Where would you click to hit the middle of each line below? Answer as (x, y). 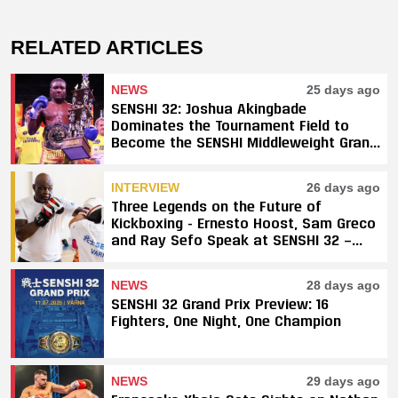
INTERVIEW (145, 187)
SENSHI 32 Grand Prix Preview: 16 (220, 303)
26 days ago (343, 187)
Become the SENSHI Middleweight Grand (244, 141)
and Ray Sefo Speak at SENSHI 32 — (231, 239)
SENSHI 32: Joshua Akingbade (209, 107)
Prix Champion (159, 158)
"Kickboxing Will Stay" (185, 256)
